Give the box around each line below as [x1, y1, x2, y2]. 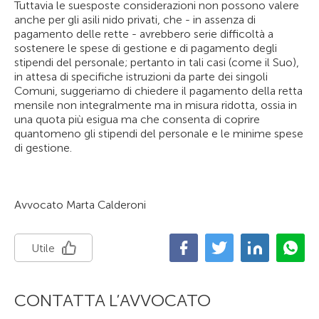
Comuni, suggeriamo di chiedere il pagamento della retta [14, 84, 303, 98]
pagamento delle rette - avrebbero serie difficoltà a [14, 27, 273, 41]
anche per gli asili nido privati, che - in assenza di [14, 13, 256, 26]
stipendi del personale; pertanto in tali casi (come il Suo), [14, 56, 299, 69]
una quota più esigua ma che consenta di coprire [14, 113, 260, 126]
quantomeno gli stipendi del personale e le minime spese [14, 127, 303, 140]
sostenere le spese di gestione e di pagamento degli [14, 41, 277, 55]
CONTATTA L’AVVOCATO [14, 290, 211, 310]
